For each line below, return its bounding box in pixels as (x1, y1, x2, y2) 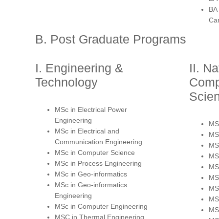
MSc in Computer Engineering (55, 202, 148, 210)
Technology (35, 75, 98, 89)
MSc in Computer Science (55, 148, 135, 156)
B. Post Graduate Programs (35, 32, 186, 46)
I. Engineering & (35, 61, 123, 75)
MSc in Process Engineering (55, 159, 142, 167)
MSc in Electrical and (55, 127, 119, 135)
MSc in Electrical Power (55, 105, 127, 113)
